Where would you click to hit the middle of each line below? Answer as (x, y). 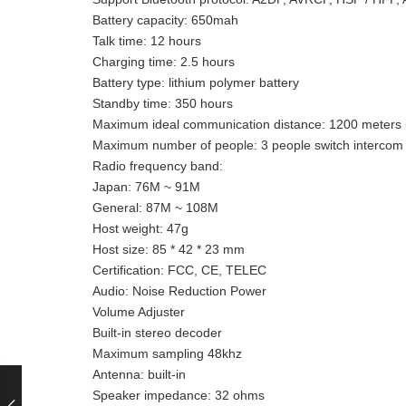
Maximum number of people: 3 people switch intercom (248, 145)
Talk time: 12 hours (147, 41)
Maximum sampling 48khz (167, 354)
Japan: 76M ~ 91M (146, 187)
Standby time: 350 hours (163, 104)
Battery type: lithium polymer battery (196, 83)
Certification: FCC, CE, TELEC (179, 271)
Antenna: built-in (139, 375)
